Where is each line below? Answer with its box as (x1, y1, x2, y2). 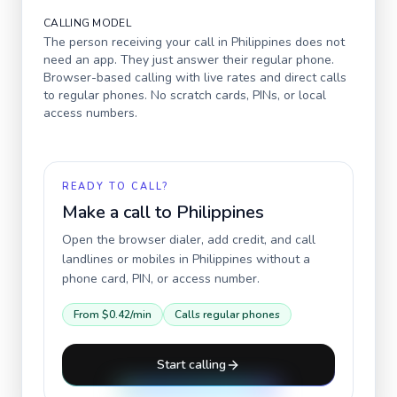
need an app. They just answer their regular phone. (43, 51, 334, 68)
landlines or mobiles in (62, 251, 192, 268)
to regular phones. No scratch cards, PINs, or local (43, 87, 326, 104)
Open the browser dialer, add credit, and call (62, 231, 315, 248)
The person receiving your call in (43, 34, 231, 51)
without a (253, 251, 310, 268)
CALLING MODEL (43, 16, 131, 30)
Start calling (157, 356, 226, 373)
